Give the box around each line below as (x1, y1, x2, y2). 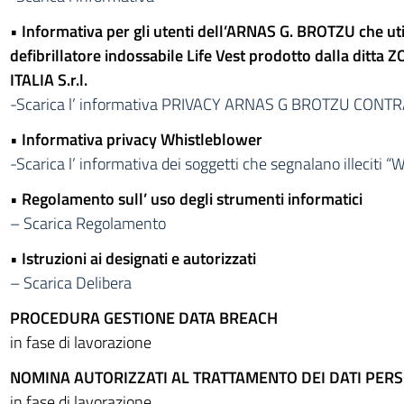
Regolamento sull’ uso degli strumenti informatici (21, 187, 363, 211)
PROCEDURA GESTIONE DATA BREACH (9, 306, 278, 330)
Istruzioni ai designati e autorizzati (21, 246, 256, 271)
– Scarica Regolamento (9, 211, 166, 235)
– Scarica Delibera (9, 271, 132, 295)
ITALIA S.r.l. (9, 68, 87, 92)
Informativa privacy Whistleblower (21, 127, 262, 151)
